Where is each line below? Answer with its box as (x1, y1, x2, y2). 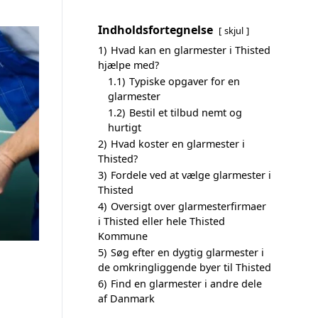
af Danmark (98, 292, 155, 305)
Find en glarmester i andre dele (111, 277, 262, 290)
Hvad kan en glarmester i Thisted (111, 43, 270, 57)
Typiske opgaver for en (129, 75, 240, 88)
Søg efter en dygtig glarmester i (111, 246, 264, 259)
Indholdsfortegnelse (98, 22, 213, 38)
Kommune (98, 229, 148, 243)
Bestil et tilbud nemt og (129, 106, 242, 119)
